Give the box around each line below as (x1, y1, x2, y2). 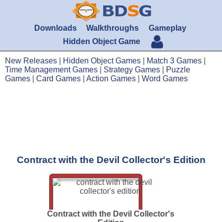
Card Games (36, 74, 81, 83)
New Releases (5, 56, 57, 65)
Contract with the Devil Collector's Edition (16, 155, 206, 165)
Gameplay (148, 24, 186, 32)
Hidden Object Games (63, 56, 141, 65)
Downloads (34, 24, 77, 32)
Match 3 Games (147, 56, 202, 65)
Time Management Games (5, 65, 98, 74)
